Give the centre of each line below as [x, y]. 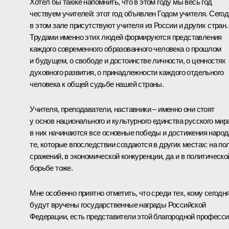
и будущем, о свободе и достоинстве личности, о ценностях [128, 60]
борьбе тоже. [51, 168]
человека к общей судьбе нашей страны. [97, 84]
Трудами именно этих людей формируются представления [126, 37]
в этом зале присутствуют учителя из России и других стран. [129, 25]
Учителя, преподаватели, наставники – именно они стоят [122, 109]
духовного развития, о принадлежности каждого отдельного [127, 72]
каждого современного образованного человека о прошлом [125, 49]
